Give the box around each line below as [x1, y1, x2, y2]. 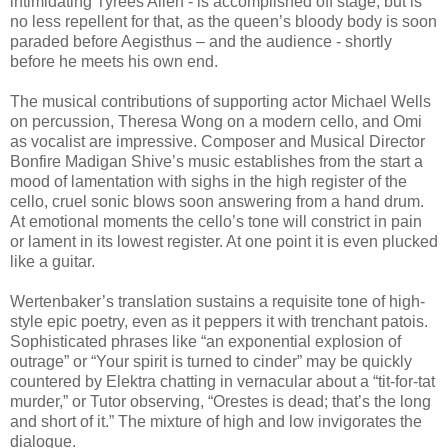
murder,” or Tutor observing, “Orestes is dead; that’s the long [10, 393, 431, 411]
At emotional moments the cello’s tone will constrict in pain [10, 213, 422, 231]
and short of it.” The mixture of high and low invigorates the [10, 413, 422, 431]
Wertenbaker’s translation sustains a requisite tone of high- [10, 293, 425, 311]
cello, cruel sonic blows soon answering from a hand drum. [10, 193, 424, 211]
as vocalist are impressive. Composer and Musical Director [10, 133, 425, 151]
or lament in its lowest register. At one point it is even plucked [10, 233, 438, 251]
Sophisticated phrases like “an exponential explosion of [10, 333, 401, 351]
